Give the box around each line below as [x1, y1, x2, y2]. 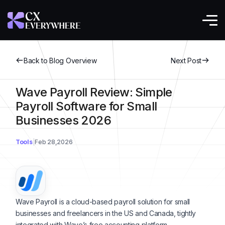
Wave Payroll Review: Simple [16, 85, 172, 99]
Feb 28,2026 [35, 138, 73, 146]
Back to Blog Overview [24, 56, 97, 65]
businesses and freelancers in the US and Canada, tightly [16, 209, 196, 217]
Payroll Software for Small [16, 99, 157, 114]
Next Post [170, 56, 201, 65]
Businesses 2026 [16, 113, 111, 128]
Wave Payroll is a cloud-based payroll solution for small [16, 197, 190, 206]
